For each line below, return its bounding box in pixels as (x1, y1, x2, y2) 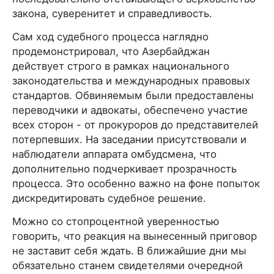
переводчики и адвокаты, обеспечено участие (12, 103, 248, 116)
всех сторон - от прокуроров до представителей (12, 118, 258, 131)
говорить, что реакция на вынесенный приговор (12, 229, 257, 242)
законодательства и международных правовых (12, 74, 250, 87)
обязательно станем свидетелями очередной (12, 259, 243, 272)
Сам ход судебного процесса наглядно (12, 30, 209, 43)
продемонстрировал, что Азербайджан (12, 45, 210, 57)
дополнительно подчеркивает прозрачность (12, 162, 237, 175)
